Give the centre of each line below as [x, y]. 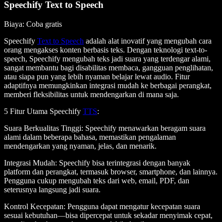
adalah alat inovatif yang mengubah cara [148, 41]
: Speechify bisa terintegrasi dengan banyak [123, 163]
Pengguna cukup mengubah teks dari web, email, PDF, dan [97, 181]
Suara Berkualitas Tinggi [43, 128]
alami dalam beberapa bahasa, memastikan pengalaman [90, 137]
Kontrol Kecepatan [34, 207]
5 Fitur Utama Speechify [43, 111]
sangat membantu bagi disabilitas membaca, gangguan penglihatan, [109, 68]
